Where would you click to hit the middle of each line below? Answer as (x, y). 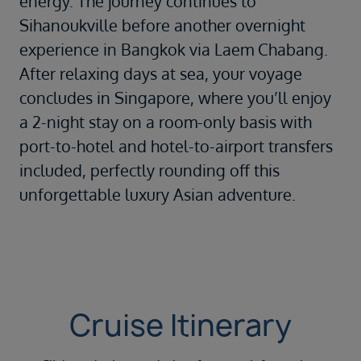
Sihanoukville (68, 25)
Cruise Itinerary (180, 326)
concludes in (67, 98)
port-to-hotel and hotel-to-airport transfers (176, 146)
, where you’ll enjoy (261, 98)
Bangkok (153, 50)
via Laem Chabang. (257, 50)
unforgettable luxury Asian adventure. (158, 195)
